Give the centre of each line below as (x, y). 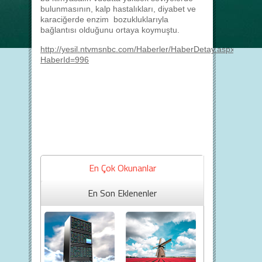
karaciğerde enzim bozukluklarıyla (104, 19)
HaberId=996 (65, 60)
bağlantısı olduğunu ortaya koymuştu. (110, 30)
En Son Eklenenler (122, 193)
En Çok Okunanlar (122, 168)
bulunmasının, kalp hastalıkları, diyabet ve (118, 9)
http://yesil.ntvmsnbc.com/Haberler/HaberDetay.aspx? (140, 49)
